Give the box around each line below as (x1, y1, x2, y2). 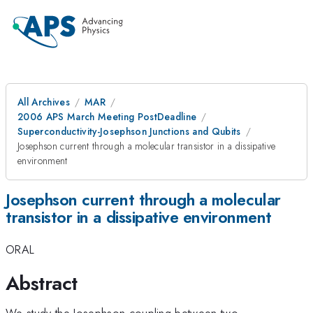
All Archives (17, 95, 70, 109)
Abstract (6, 268, 78, 298)
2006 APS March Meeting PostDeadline (17, 110, 197, 124)
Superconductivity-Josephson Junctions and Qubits (17, 124, 241, 138)
